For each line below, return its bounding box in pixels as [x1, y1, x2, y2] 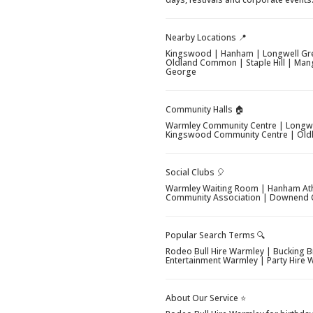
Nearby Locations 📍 [166, 31, 247, 44]
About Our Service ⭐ [166, 292, 247, 305]
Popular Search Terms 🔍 [166, 229, 266, 242]
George [166, 66, 197, 78]
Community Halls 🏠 [166, 103, 245, 116]
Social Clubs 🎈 [166, 166, 226, 179]
